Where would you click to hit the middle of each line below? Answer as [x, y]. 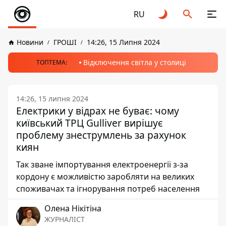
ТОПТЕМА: [51, 62]
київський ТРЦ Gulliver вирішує [90, 123]
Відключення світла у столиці [134, 62]
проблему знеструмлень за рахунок [101, 135]
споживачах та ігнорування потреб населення [108, 189]
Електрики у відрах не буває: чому [98, 111]
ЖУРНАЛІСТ [65, 219]
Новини [30, 42]
